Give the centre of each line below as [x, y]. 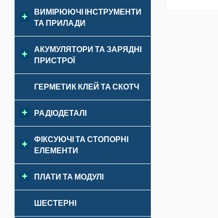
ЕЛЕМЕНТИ [56, 150]
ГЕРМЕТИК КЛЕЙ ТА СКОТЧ [87, 87]
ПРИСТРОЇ [54, 60]
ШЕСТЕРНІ [55, 203]
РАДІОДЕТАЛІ [60, 113]
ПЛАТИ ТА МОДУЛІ [69, 177]
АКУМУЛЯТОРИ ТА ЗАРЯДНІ [88, 49]
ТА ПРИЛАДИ [60, 23]
